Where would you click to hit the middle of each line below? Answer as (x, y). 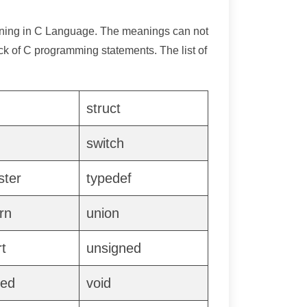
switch (105, 143)
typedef (109, 178)
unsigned (114, 248)
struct (103, 108)
